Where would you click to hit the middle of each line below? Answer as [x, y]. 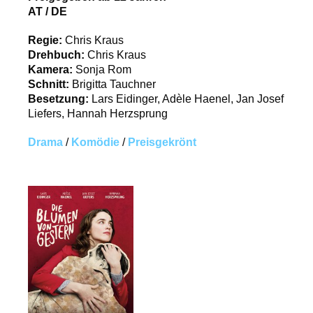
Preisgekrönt [162, 143]
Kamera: [52, 70]
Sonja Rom [103, 70]
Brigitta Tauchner [114, 85]
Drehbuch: [58, 55]
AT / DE [48, 12]
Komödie [95, 143]
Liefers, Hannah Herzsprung [98, 114]
